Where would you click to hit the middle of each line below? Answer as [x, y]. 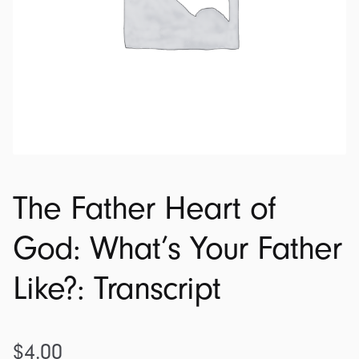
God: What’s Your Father [177, 249]
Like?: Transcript [117, 289]
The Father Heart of [144, 209]
